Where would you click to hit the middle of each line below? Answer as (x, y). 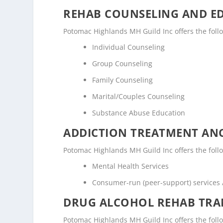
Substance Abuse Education (139, 112)
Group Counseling (122, 64)
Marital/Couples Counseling (139, 96)
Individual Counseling (129, 47)
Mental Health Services (131, 166)
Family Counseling (123, 80)
